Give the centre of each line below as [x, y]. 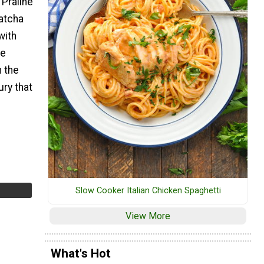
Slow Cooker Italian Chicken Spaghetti [148, 191]
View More [148, 216]
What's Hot [81, 253]
